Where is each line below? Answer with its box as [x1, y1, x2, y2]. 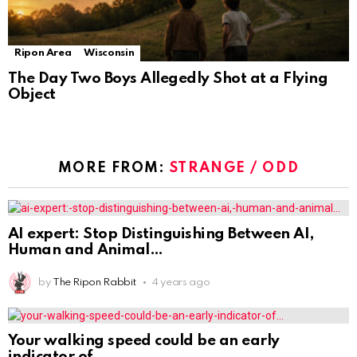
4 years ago [152, 277, 210, 288]
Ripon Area [14, 47, 72, 58]
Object [8, 86, 56, 102]
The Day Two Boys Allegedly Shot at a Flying [8, 70, 328, 86]
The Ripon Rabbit [52, 277, 136, 288]
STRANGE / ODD [169, 160, 300, 175]
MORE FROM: [57, 160, 170, 175]
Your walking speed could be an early [8, 333, 280, 349]
